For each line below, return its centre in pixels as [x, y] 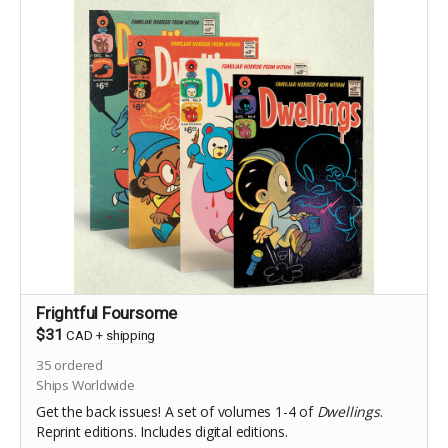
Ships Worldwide [85, 385]
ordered [77, 365]
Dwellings [348, 411]
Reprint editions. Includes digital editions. [162, 431]
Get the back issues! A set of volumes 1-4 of [176, 411]
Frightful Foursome [107, 313]
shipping [130, 335]
